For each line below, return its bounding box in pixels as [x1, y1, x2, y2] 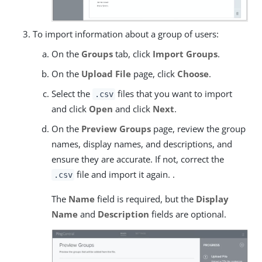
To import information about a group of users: [33, 28, 219, 40]
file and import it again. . [74, 168, 175, 181]
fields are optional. [149, 208, 226, 220]
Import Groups [153, 48, 218, 60]
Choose [177, 68, 209, 80]
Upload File [81, 68, 131, 80]
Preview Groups [81, 123, 151, 135]
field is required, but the [95, 193, 196, 205]
